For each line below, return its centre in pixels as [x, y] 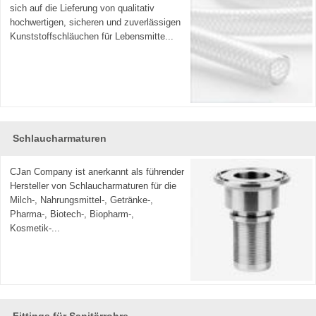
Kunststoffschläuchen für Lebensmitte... [92, 36]
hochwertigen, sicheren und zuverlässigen [96, 22]
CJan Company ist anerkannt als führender [97, 171]
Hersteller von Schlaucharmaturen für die [93, 186]
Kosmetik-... [35, 228]
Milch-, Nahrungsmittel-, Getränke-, [82, 200]
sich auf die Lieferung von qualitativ [83, 8]
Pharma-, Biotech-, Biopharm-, [72, 214]
